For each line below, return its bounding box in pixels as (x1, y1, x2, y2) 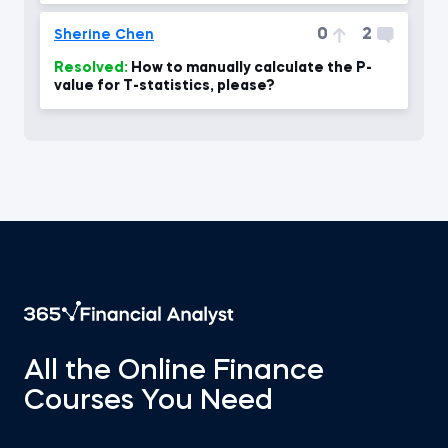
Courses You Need (24, 388, 273, 416)
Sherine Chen (54, 28, 154, 42)
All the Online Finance (24, 358, 324, 386)
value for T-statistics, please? (54, 79, 275, 93)
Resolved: (54, 61, 128, 75)
